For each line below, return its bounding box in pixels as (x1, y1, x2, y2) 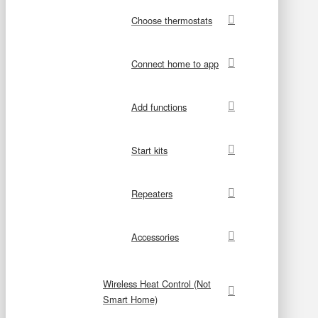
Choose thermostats (131, 13, 212, 27)
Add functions (131, 99, 187, 114)
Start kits (131, 143, 168, 157)
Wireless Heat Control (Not (103, 276, 211, 290)
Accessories (131, 229, 179, 243)
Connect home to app (131, 56, 219, 70)
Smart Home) (103, 292, 158, 306)
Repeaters (131, 186, 172, 200)
